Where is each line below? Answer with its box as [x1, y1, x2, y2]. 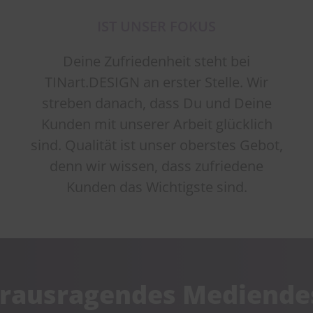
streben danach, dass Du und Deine [41, 93, 272, 112]
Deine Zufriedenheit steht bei [63, 51, 250, 71]
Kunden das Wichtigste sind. [66, 177, 247, 196]
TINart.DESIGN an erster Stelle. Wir [45, 72, 268, 92]
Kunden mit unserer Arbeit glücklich [41, 114, 272, 133]
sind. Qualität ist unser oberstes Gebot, [30, 135, 283, 154]
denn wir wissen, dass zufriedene [50, 156, 263, 175]
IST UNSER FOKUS [97, 16, 216, 36]
